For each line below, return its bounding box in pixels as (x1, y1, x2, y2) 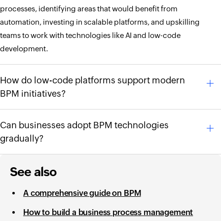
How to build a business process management (23, 208, 193, 217)
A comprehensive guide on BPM (23, 188, 141, 198)
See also (10, 165, 57, 179)
